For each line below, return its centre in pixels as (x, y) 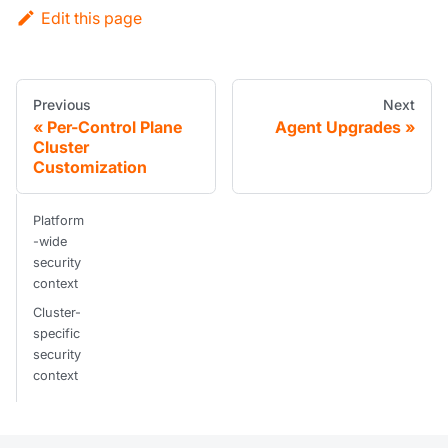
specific (56, 334)
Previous (62, 105)
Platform (58, 221)
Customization (90, 167)
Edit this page (91, 18)
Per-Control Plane (114, 127)
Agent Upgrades (338, 127)
